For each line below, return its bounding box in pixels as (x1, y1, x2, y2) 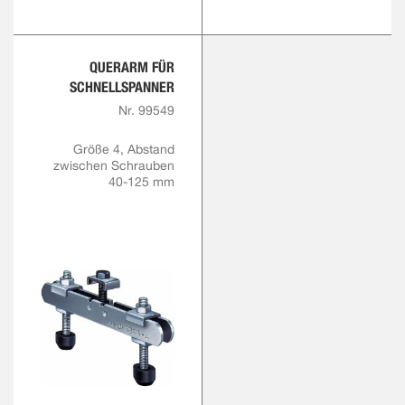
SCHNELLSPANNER (70, 79, 174, 97)
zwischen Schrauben (53, 158, 174, 174)
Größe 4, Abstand (73, 142, 174, 157)
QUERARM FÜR (89, 59, 174, 77)
